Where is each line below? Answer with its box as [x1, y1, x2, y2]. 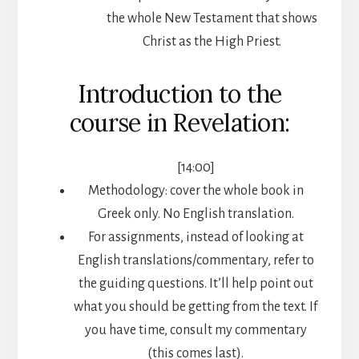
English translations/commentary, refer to [77, 253, 314, 268]
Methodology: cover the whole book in [87, 184, 304, 199]
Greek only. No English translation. [97, 207, 294, 222]
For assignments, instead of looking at [87, 230, 304, 245]
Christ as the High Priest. [142, 34, 281, 50]
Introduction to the [77, 79, 282, 110]
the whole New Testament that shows [106, 11, 317, 26]
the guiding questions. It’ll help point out [78, 276, 313, 292]
